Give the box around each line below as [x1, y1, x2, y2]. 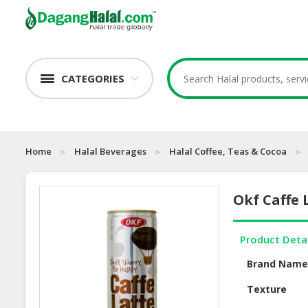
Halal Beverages [74, 145, 146, 158]
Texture [247, 283, 287, 296]
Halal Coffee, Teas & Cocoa [169, 145, 287, 158]
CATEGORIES [61, 71, 124, 86]
